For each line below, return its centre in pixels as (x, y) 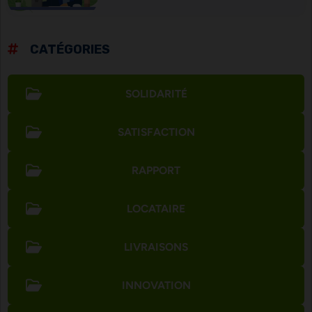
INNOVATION (156, 285)
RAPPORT (156, 170)
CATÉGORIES (69, 49)
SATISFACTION (156, 132)
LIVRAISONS (156, 247)
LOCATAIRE (156, 209)
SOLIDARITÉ (156, 94)
